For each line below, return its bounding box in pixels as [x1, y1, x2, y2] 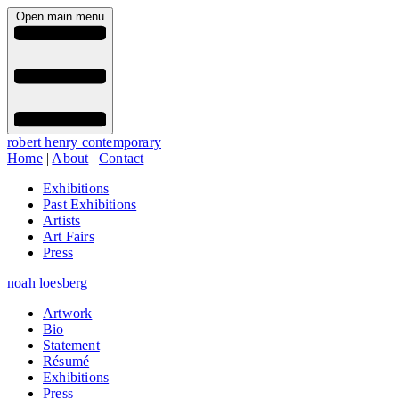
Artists [43, 213, 81, 229]
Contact [99, 151, 144, 167]
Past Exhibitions [43, 197, 137, 213]
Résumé [43, 354, 90, 370]
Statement [43, 338, 100, 354]
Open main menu [16, 10, 104, 23]
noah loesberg [7, 275, 88, 291]
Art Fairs [43, 229, 94, 245]
